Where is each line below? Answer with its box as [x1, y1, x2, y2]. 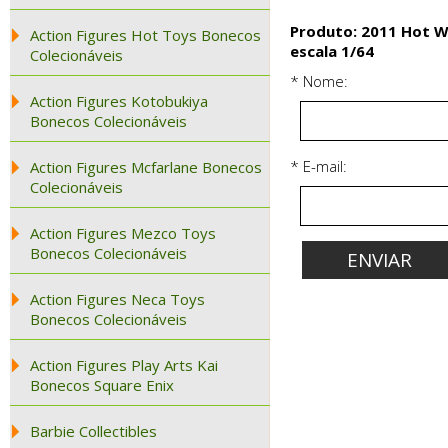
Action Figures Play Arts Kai [30, 355, 218, 375]
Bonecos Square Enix [30, 375, 174, 395]
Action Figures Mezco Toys [30, 223, 216, 243]
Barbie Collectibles [30, 421, 157, 441]
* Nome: [290, 71, 348, 91]
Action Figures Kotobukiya [30, 91, 208, 111]
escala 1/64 [290, 41, 374, 61]
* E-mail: [290, 156, 347, 176]
